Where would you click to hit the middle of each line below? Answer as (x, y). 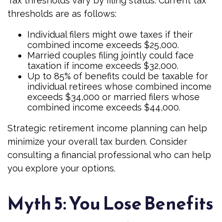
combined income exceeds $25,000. (103, 45)
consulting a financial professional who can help (109, 155)
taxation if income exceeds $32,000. (103, 66)
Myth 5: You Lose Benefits (111, 203)
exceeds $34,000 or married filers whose (113, 97)
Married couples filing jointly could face (111, 55)
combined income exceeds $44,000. (104, 107)
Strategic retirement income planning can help (107, 128)
